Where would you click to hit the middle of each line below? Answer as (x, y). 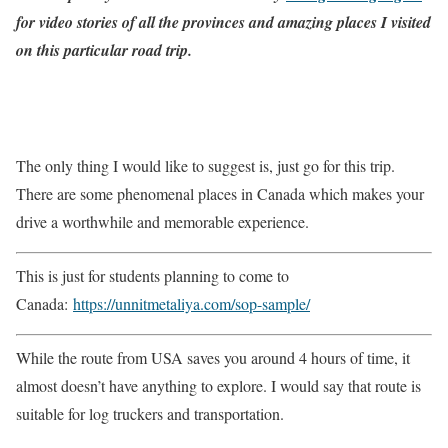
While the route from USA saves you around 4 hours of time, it (213, 358)
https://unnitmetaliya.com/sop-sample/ (191, 304)
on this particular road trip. (104, 50)
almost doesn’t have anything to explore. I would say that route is (218, 386)
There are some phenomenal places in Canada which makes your (220, 194)
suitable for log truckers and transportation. (150, 414)
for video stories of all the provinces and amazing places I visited (223, 22)
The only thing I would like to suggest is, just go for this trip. (205, 166)
